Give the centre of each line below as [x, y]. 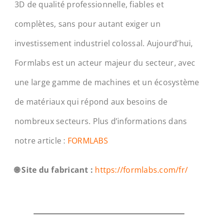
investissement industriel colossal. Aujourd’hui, [104, 43]
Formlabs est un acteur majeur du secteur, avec [105, 63]
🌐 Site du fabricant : [54, 170]
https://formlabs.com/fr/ [142, 170]
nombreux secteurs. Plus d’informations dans [101, 121]
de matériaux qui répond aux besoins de [91, 101]
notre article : [41, 140]
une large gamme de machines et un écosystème [107, 82]
